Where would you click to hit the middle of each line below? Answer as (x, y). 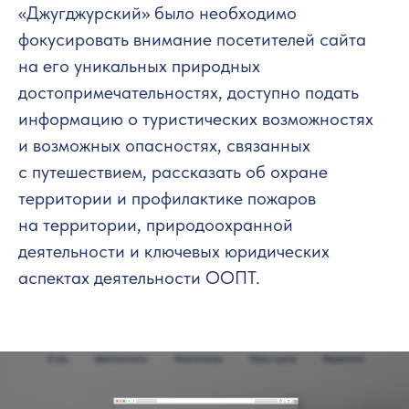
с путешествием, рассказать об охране (173, 172)
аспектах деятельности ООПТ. (139, 278)
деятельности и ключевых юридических (174, 251)
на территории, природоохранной (156, 225)
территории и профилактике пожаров (167, 198)
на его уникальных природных (139, 66)
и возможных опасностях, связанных (164, 145)
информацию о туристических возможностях (196, 119)
